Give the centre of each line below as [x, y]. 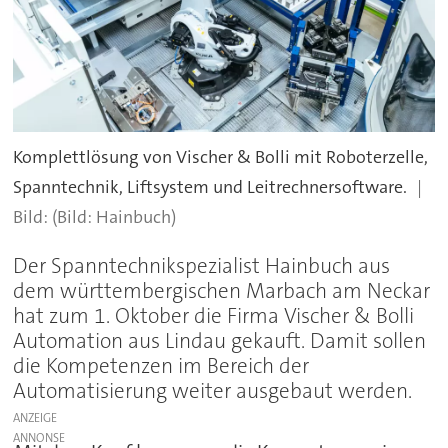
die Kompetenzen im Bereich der [161, 365]
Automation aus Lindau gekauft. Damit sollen [220, 340]
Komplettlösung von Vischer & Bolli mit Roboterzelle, [221, 156]
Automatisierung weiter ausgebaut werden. [213, 390]
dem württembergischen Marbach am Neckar [222, 290]
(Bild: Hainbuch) [114, 216]
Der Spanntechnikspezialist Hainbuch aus [202, 265]
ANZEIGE [35, 417]
